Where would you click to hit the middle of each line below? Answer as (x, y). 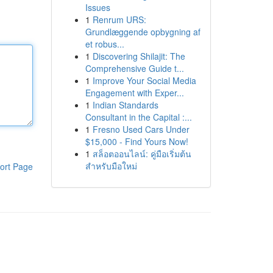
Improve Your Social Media (144, 80)
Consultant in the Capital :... (138, 117)
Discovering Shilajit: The (139, 56)
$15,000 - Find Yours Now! (136, 141)
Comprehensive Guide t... (134, 68)
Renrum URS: (119, 19)
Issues (97, 7)
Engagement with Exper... (134, 93)
